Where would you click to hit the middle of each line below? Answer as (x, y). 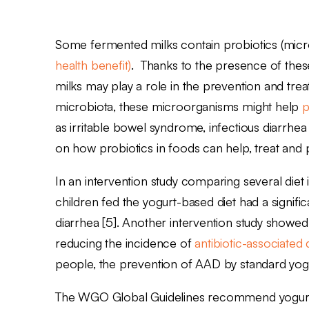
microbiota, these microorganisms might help (179, 106)
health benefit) (93, 64)
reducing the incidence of (125, 242)
